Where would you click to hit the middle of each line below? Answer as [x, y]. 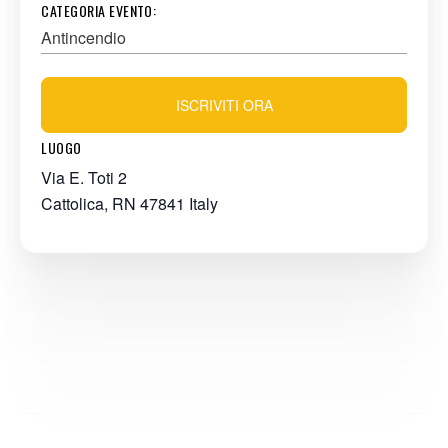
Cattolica [73, 204]
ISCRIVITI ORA [224, 105]
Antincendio [84, 38]
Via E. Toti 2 [84, 178]
